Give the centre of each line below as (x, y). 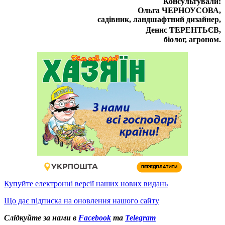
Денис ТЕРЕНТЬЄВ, (181, 30)
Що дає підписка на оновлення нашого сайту (82, 200)
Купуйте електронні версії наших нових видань (86, 183)
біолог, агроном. (192, 39)
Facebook (95, 217)
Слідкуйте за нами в (41, 217)
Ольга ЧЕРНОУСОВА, (179, 10)
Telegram (140, 217)
